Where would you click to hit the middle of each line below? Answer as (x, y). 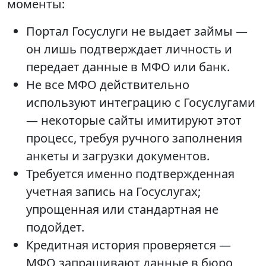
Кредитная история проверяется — (129, 245)
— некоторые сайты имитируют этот (134, 120)
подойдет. (55, 227)
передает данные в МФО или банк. (128, 67)
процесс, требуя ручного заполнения (134, 138)
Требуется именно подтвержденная (130, 174)
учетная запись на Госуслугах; (113, 191)
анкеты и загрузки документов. (118, 156)
